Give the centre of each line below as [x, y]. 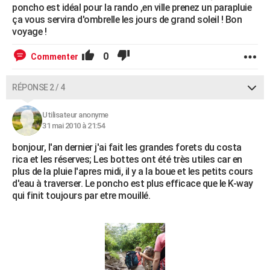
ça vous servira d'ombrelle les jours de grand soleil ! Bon [127, 20]
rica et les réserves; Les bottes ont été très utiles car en [127, 159]
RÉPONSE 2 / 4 [39, 87]
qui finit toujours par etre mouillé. [81, 196]
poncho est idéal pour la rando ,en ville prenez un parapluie [132, 8]
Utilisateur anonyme [75, 115]
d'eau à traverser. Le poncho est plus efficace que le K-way [133, 184]
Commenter [55, 57]
